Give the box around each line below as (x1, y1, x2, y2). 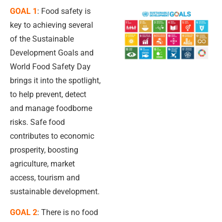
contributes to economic (10, 131, 94, 141)
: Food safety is (37, 6, 91, 16)
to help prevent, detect (10, 89, 86, 99)
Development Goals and (10, 48, 94, 57)
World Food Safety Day (10, 61, 91, 71)
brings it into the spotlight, (10, 75, 101, 85)
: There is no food (37, 208, 98, 218)
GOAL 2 (10, 208, 37, 218)
